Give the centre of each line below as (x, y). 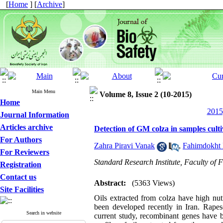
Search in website (44, 213)
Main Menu (44, 91)
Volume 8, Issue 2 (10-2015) (146, 94)
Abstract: (110, 183)
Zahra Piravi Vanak (124, 146)
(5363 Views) (153, 183)
